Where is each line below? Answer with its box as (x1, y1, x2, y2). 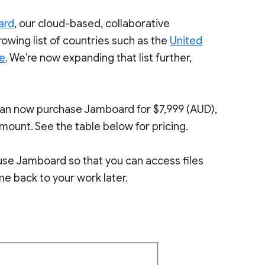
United (170, 34, 203, 47)
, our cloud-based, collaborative (14, 17, 170, 30)
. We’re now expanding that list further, (5, 51, 192, 64)
